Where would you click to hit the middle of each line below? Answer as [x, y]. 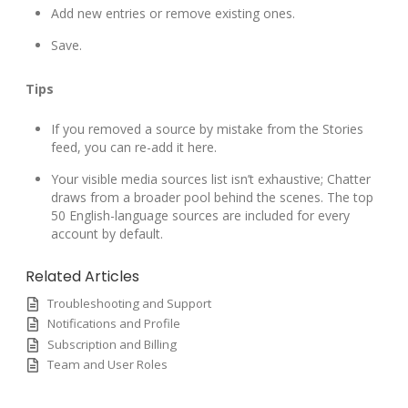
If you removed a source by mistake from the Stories [207, 129]
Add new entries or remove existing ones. [173, 14]
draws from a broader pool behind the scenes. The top [212, 198]
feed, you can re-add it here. [134, 148]
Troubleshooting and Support [129, 304]
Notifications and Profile [114, 324]
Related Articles [82, 277]
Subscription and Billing [112, 344]
